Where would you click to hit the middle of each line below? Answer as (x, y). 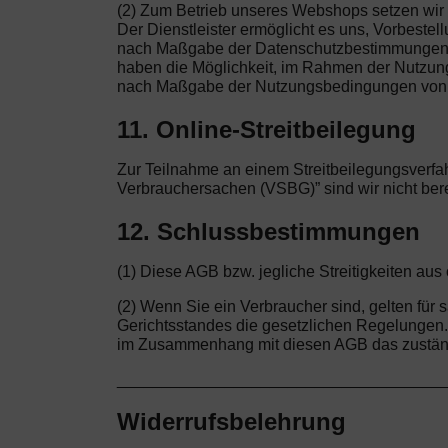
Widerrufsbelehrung (231, 421)
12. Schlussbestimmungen (268, 231)
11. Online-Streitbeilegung (266, 129)
